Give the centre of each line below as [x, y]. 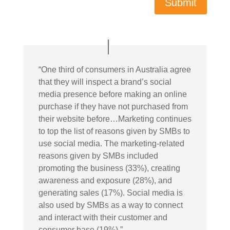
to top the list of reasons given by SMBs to [114, 131]
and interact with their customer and [103, 218]
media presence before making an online [112, 94]
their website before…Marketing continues [115, 119]
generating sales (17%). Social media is [110, 193]
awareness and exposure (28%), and [105, 181]
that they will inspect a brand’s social [105, 82]
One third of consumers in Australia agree [116, 70]
